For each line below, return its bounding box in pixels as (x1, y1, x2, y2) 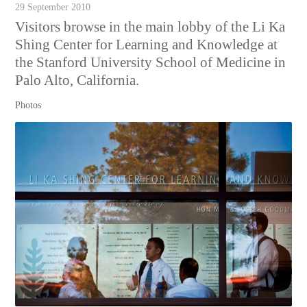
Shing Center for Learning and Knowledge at (15, 36, 278, 53)
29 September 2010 (15, 1, 91, 12)
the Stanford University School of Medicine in (15, 53, 286, 71)
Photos (15, 99, 42, 110)
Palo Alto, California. (15, 71, 140, 88)
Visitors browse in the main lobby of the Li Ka (15, 18, 286, 35)
